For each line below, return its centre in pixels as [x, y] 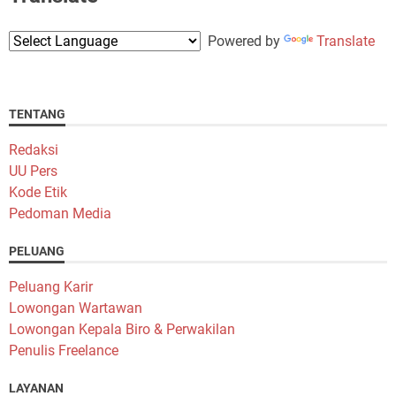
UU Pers [33, 171]
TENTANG [37, 114]
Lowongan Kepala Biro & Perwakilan [122, 330]
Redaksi [34, 150]
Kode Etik [38, 193]
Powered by [242, 42]
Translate [346, 42]
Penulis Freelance [64, 351]
